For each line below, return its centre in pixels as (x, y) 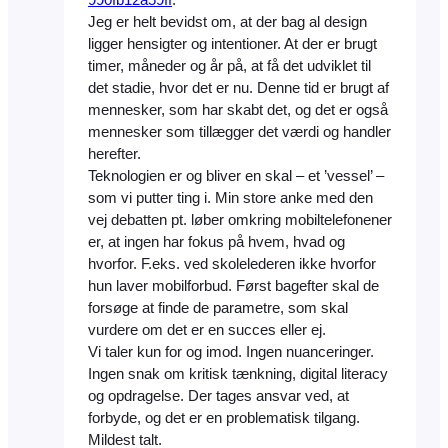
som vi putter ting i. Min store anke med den (230, 198)
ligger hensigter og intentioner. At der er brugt (232, 44)
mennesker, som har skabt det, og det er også (238, 110)
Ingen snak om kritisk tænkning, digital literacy (238, 374)
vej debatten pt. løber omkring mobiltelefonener (240, 220)
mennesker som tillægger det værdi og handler (239, 132)
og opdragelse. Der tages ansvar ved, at (218, 396)
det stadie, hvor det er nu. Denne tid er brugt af (238, 88)
